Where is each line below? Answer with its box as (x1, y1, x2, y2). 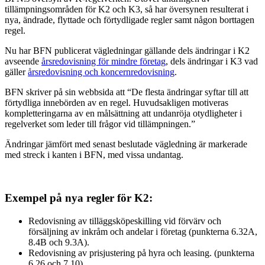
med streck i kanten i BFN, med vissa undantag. (5, 150, 186, 160)
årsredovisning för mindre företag (41, 56, 166, 67)
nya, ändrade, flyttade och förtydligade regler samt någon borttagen (5, 15, 254, 25)
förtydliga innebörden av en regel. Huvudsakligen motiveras (5, 98, 228, 108)
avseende (5, 56, 41, 67)
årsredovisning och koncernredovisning (28, 67, 174, 77)
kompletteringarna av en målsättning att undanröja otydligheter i (5, 108, 242, 119)
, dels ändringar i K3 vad (166, 56, 258, 67)
